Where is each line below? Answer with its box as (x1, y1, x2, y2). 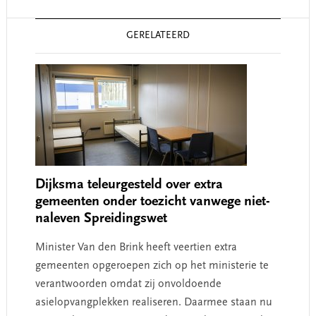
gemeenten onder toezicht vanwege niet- (35, 194, 270, 209)
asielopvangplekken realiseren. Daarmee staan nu (35, 296, 272, 308)
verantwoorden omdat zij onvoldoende (35, 278, 221, 290)
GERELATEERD (126, 30, 190, 41)
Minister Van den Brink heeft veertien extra (35, 241, 237, 253)
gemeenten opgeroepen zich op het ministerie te (35, 260, 269, 272)
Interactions (6, 37, 83, 53)
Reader (6, 18, 50, 35)
